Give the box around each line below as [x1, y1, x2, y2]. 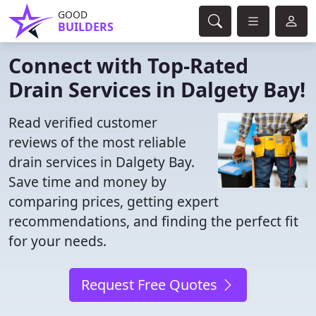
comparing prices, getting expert [8, 192, 219, 211]
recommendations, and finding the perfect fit [8, 212, 298, 231]
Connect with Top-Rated [8, 51, 248, 79]
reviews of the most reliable [8, 133, 186, 152]
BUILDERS [58, 19, 114, 35]
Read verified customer [8, 113, 157, 132]
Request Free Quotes [81, 275, 221, 294]
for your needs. [8, 231, 107, 250]
